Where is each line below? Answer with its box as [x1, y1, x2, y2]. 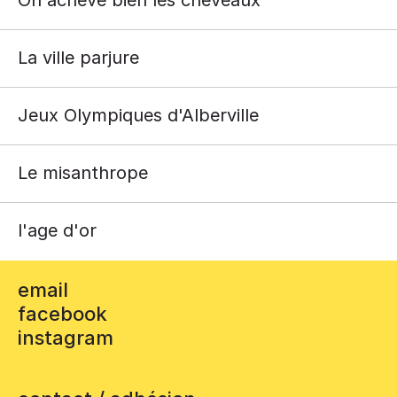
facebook [18, 302, 107, 325]
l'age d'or [18, 219, 97, 241]
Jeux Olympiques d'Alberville [18, 104, 259, 126]
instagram [18, 326, 113, 349]
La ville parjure [18, 46, 139, 68]
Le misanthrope [18, 161, 148, 183]
